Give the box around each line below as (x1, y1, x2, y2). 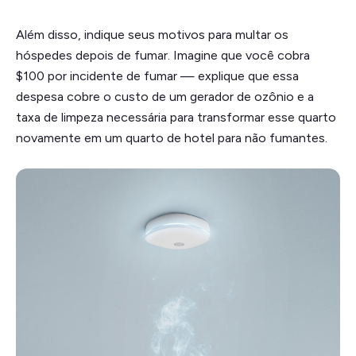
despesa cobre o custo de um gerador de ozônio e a (16, 88, 314, 104)
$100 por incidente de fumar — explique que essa (16, 68, 299, 83)
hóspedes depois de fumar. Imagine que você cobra (16, 47, 310, 63)
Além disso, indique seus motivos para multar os (16, 26, 288, 42)
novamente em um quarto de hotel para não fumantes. (16, 130, 327, 145)
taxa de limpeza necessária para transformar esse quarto (16, 109, 336, 125)
